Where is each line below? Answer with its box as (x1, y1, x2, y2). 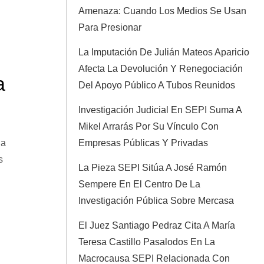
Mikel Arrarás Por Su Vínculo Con (78, 121, 219, 131)
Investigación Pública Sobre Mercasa (78, 196, 234, 206)
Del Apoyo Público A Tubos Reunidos (78, 80, 235, 90)
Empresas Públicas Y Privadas (78, 138, 208, 148)
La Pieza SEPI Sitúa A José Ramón (78, 163, 227, 173)
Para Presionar (78, 22, 141, 32)
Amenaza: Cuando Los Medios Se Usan (78, 6, 246, 16)
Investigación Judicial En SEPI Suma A (78, 105, 242, 115)
